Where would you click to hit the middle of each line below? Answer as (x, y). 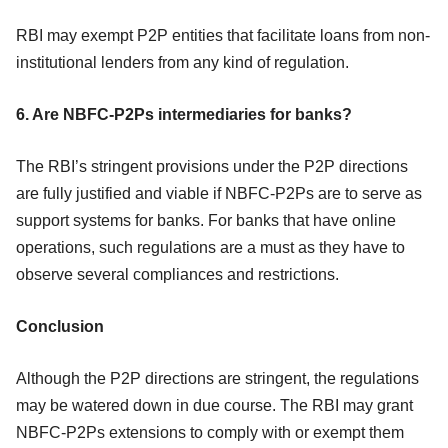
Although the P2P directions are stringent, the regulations (217, 378)
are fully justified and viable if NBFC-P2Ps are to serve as (219, 193)
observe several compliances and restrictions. (177, 274)
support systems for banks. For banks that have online (206, 220)
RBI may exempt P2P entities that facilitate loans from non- (223, 35)
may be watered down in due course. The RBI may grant (214, 405)
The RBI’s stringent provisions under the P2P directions (212, 166)
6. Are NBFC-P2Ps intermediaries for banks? (184, 114)
